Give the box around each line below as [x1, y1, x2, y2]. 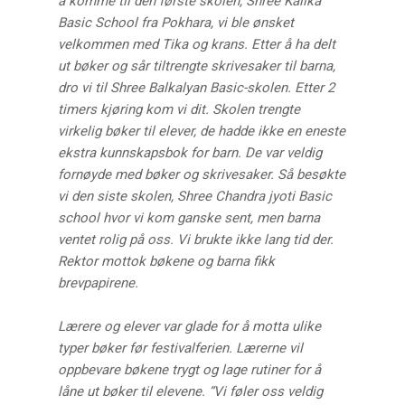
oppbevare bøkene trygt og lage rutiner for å [58, 362, 322, 379]
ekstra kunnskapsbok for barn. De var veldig [58, 145, 323, 162]
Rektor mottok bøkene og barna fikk [58, 253, 276, 270]
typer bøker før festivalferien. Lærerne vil [58, 340, 304, 357]
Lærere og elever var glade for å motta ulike [58, 318, 322, 335]
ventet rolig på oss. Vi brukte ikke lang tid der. [58, 231, 334, 249]
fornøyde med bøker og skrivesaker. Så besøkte [58, 166, 346, 184]
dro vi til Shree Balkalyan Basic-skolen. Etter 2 [58, 80, 335, 97]
